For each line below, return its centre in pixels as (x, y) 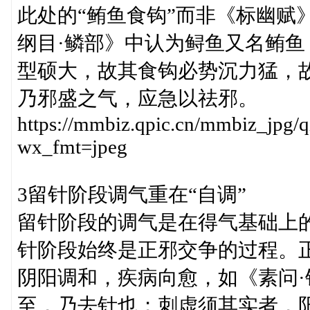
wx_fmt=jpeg (72, 147)
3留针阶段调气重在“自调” (131, 194)
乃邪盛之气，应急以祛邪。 (137, 98)
